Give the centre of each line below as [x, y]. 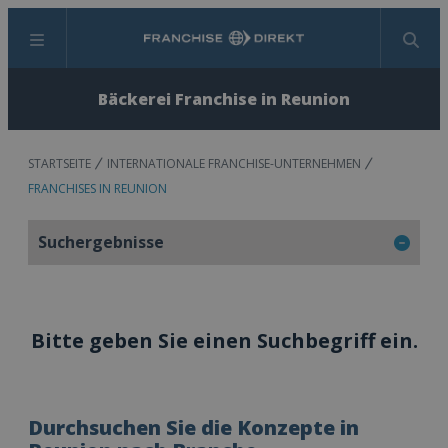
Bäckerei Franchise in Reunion [224, 99]
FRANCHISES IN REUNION [97, 188]
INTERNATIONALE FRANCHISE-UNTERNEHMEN [234, 163]
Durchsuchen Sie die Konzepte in [193, 427]
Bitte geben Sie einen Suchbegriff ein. [224, 340]
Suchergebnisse [101, 242]
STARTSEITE [59, 163]
